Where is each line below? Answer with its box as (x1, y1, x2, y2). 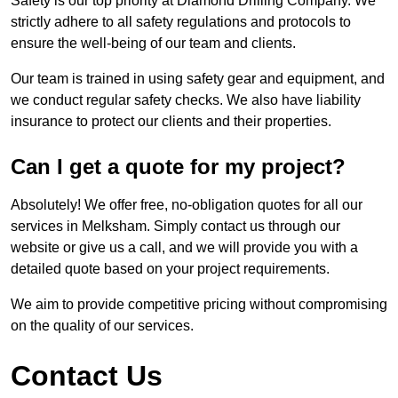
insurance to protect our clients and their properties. (11, 114, 331, 130)
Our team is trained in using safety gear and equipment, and (11, 71, 385, 87)
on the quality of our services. (11, 318, 194, 334)
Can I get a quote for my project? (11, 155, 346, 179)
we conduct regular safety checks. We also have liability (11, 92, 361, 108)
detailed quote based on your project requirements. (11, 261, 330, 277)
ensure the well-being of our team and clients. (11, 36, 296, 52)
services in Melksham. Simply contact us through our (11, 219, 340, 235)
